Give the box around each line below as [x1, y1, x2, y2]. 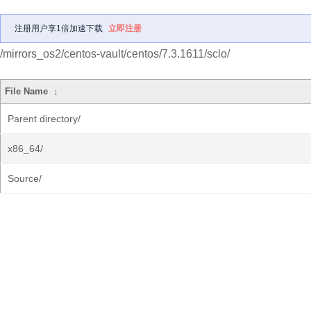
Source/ [8, 173, 42, 184]
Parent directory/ [8, 113, 81, 124]
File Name [5, 86, 49, 96]
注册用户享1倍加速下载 [15, 24, 103, 33]
